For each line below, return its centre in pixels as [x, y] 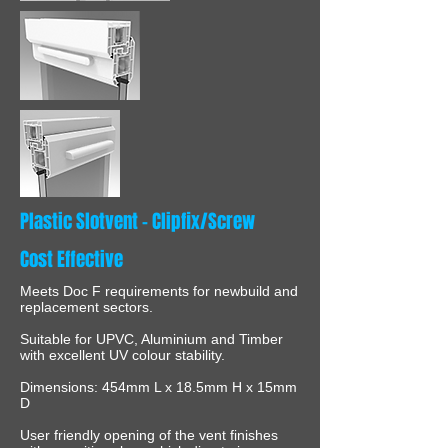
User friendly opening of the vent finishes [149, 435]
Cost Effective [73, 259]
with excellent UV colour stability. [122, 355]
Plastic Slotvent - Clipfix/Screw [137, 221]
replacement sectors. [86, 307]
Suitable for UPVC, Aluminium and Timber [151, 339]
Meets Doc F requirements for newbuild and [159, 291]
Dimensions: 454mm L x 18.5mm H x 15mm [158, 387]
